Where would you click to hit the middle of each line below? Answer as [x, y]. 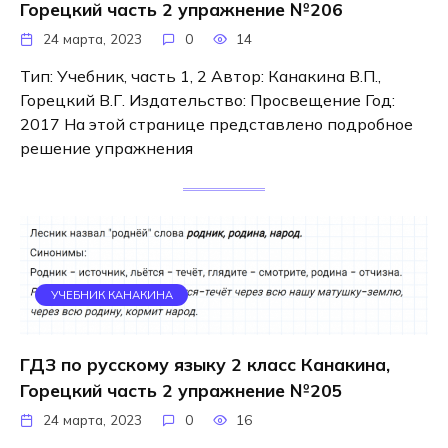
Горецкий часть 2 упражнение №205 [181, 389]
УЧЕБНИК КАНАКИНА [111, 295]
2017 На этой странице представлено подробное [216, 123]
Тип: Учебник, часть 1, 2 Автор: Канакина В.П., [200, 75]
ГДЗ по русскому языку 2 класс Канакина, [205, 363]
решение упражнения [106, 147]
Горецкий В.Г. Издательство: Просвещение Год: [207, 99]
